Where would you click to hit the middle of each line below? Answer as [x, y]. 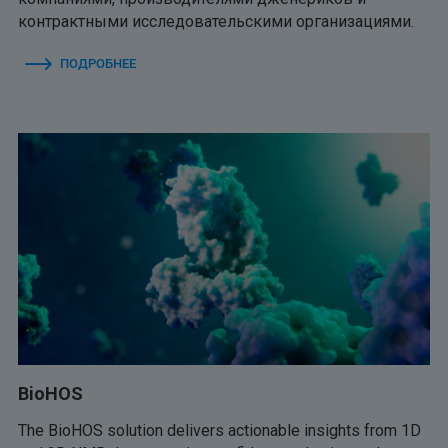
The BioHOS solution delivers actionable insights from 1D [219, 430]
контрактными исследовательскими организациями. [216, 21]
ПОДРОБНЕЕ [98, 63]
